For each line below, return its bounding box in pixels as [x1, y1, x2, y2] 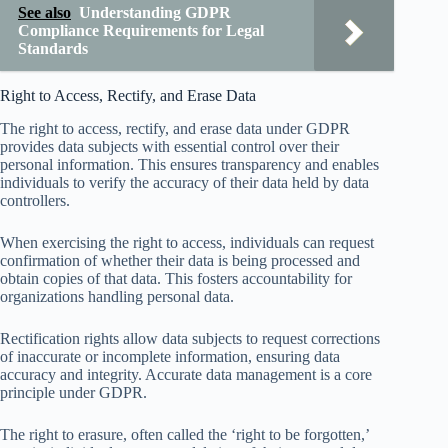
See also [18, 4, 71, 22]
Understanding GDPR [79, 4, 231, 22]
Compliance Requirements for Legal [18, 22, 264, 40]
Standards [18, 40, 88, 58]
